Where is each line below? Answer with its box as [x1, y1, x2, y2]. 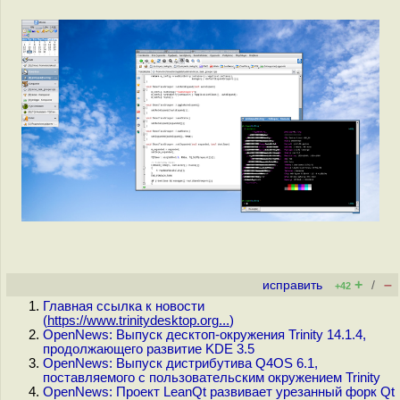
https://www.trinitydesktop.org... [47, 313, 229, 328]
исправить [262, 279, 322, 292]
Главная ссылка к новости [43, 299, 204, 313]
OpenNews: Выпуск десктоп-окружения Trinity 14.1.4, [43, 328, 366, 342]
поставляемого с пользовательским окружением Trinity [43, 371, 380, 385]
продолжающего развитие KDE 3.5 [43, 342, 254, 356]
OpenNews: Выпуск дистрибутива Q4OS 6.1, [43, 356, 318, 371]
